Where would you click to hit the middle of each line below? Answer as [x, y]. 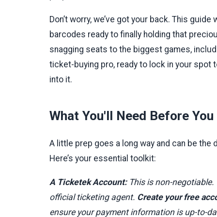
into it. [61, 80]
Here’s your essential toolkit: [103, 158]
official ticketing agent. [93, 197]
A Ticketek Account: [88, 182]
